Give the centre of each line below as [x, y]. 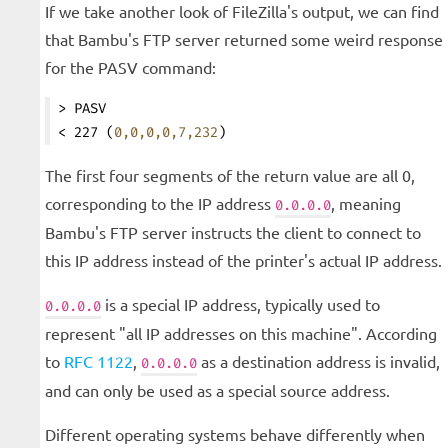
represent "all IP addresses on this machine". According [241, 333]
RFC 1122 [98, 361]
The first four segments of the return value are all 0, [230, 175]
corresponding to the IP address [160, 203]
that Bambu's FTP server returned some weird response [244, 39]
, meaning [366, 203]
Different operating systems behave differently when [235, 434]
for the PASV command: [130, 67]
